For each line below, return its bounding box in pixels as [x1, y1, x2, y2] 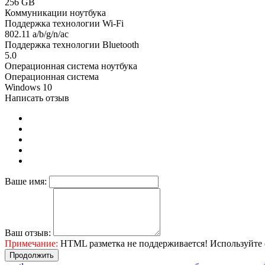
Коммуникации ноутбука [5, 8, 106, 18]
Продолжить [9, 251, 54, 260]
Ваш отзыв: [5, 228, 51, 238]
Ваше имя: [5, 176, 47, 187]
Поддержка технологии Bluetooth [5, 40, 139, 50]
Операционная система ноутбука [5, 61, 137, 72]
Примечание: [5, 238, 58, 249]
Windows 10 [5, 82, 52, 93]
